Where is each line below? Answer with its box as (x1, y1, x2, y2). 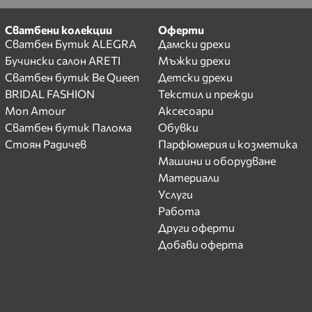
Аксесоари (158, 103, 214, 117)
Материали (158, 170, 220, 184)
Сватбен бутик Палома (4, 120, 132, 134)
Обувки (158, 120, 199, 134)
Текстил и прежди (158, 86, 254, 100)
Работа (158, 203, 201, 217)
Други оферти (158, 220, 235, 234)
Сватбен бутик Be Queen (4, 70, 139, 84)
